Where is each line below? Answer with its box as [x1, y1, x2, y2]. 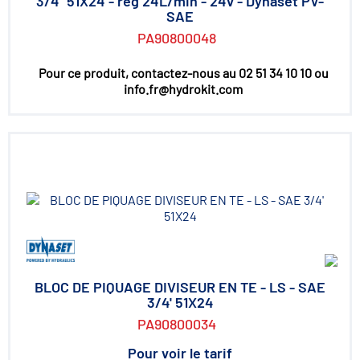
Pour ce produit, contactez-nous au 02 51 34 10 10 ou [38, 65, 329, 80]
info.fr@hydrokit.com [124, 81, 243, 96]
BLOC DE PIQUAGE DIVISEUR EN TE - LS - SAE [35, 278, 325, 296]
